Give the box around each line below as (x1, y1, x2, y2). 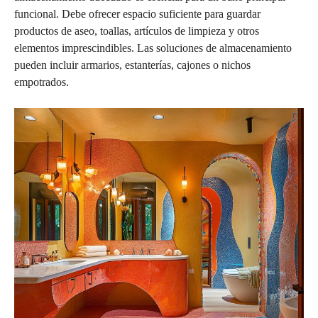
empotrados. (14, 75, 69, 88)
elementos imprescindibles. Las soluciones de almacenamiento (14, 41, 292, 54)
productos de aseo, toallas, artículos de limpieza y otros (14, 24, 259, 37)
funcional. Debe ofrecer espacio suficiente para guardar (14, 7, 261, 20)
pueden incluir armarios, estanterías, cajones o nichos (14, 58, 251, 71)
